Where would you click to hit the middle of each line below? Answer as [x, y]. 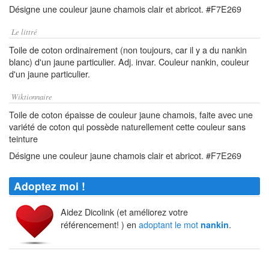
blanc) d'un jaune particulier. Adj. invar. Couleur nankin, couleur [129, 62]
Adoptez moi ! [50, 186]
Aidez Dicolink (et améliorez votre [124, 212]
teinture [23, 138]
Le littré [24, 32]
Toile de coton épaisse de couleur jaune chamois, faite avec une [131, 114]
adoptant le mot [170, 225]
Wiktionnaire [32, 96]
